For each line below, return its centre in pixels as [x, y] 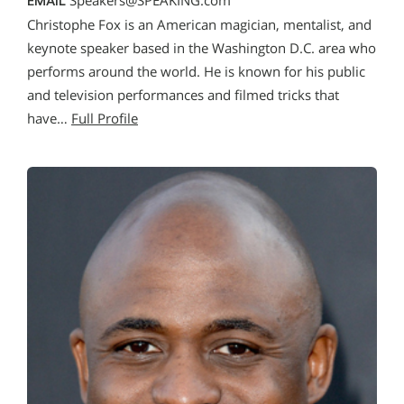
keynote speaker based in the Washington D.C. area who [202, 48]
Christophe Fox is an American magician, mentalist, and [199, 24]
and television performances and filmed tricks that [183, 95]
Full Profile [105, 118]
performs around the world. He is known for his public [196, 71]
